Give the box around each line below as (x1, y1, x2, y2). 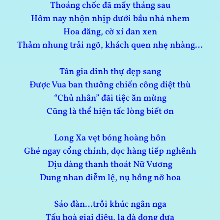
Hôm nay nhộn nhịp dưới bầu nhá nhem (30, 13, 190, 25)
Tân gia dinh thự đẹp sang (59, 66, 161, 78)
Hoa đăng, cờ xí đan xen (63, 26, 157, 38)
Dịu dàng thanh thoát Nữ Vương (48, 159, 172, 171)
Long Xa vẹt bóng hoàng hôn (54, 132, 166, 144)
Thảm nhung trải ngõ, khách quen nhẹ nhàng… (17, 39, 203, 52)
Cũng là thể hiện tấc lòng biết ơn (46, 106, 174, 118)
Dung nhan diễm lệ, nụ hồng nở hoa (39, 172, 181, 184)
